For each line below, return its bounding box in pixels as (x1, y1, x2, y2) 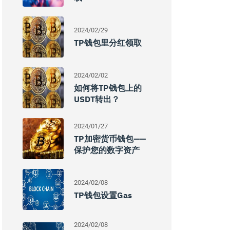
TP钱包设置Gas (74, 190, 132, 200)
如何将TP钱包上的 (74, 83, 142, 93)
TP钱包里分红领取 (74, 37, 142, 48)
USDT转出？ (74, 94, 120, 104)
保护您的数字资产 (74, 145, 140, 155)
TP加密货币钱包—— (74, 133, 146, 144)
